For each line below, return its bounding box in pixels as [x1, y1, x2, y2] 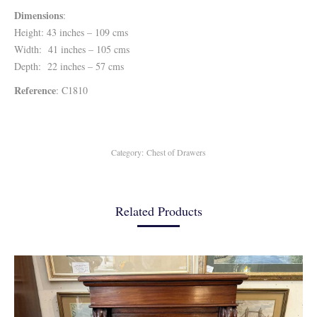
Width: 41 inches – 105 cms [14, 42, 129, 56]
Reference [14, 83, 56, 98]
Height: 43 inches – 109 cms [14, 25, 128, 39]
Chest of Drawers [146, 146, 206, 158]
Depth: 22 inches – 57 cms [14, 59, 124, 73]
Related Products [115, 202, 202, 219]
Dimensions [14, 8, 63, 23]
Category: [111, 146, 146, 158]
